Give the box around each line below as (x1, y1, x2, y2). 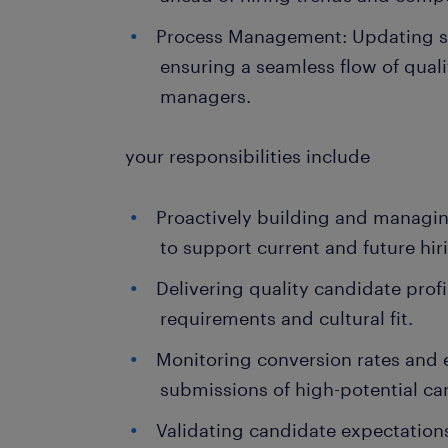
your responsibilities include (125, 145, 371, 167)
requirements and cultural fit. (160, 307, 414, 329)
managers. (160, 85, 252, 107)
